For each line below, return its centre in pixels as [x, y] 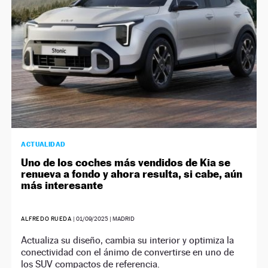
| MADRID [122, 218]
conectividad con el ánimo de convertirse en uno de [128, 252]
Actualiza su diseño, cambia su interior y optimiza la [128, 240]
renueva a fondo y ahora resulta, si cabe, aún [132, 173]
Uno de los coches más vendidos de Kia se [126, 162]
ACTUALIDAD [43, 144]
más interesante [62, 185]
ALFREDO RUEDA [47, 218]
